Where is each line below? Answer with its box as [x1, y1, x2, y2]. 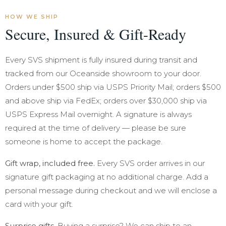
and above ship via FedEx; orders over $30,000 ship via [5, 96, 207, 105]
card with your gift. [5, 199, 73, 209]
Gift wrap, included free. [5, 158, 95, 168]
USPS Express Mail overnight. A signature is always [5, 109, 192, 119]
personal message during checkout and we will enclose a [5, 186, 217, 195]
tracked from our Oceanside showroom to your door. [5, 69, 201, 78]
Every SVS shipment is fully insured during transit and [5, 55, 197, 65]
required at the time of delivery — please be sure [5, 123, 186, 133]
